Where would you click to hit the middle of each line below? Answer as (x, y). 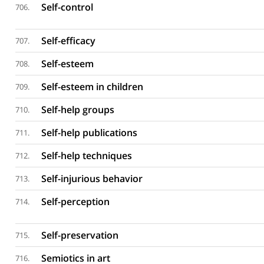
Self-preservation (80, 235)
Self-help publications (90, 133)
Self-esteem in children (93, 87)
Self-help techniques (87, 156)
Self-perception (76, 202)
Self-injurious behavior (92, 179)
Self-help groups (78, 110)
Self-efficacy (69, 41)
